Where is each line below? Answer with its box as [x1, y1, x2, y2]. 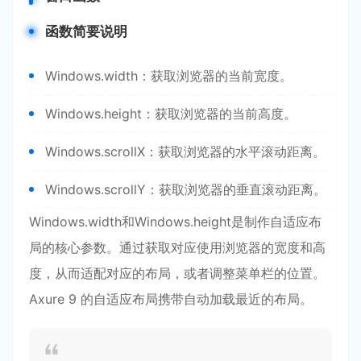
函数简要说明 [45, 23, 127, 39]
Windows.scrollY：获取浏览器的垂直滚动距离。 [45, 181, 326, 197]
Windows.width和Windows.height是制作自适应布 [29, 214, 322, 230]
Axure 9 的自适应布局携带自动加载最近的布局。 [29, 291, 313, 307]
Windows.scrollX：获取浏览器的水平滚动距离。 [45, 143, 326, 160]
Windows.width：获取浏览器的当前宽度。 [45, 68, 293, 84]
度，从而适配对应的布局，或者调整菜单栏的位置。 [29, 265, 326, 281]
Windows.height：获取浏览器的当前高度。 [45, 106, 297, 122]
